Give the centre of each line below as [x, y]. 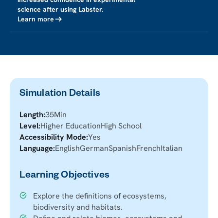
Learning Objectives [64, 176]
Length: [32, 114]
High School [121, 126]
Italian [171, 148]
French [148, 148]
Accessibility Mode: [54, 137]
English [67, 148]
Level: [30, 126]
